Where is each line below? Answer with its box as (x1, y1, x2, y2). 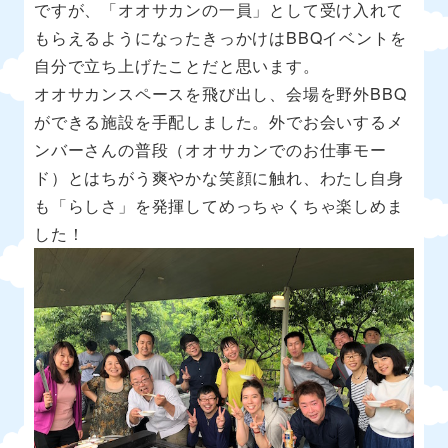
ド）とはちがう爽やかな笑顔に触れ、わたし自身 (34, 165, 404, 189)
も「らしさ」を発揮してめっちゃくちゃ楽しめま (34, 193, 404, 217)
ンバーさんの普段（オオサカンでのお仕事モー (34, 137, 387, 161)
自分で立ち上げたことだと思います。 (34, 53, 320, 77)
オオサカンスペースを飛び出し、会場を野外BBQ (34, 81, 407, 105)
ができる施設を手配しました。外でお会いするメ (34, 109, 404, 133)
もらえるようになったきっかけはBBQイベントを (34, 25, 407, 49)
